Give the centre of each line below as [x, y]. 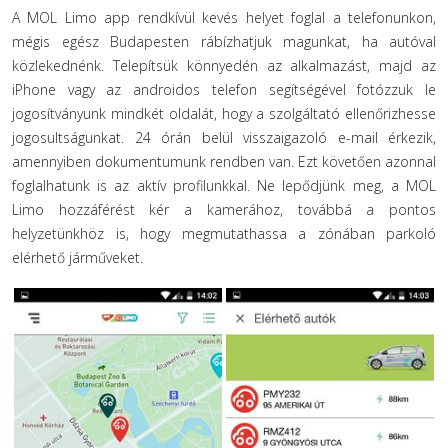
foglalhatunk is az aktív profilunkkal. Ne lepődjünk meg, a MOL [224, 185]
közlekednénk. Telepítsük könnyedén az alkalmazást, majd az [224, 65]
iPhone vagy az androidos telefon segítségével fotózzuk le [224, 89]
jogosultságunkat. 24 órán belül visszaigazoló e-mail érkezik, [224, 137]
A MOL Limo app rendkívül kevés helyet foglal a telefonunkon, [224, 17]
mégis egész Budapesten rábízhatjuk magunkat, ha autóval [224, 41]
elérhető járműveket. [77, 257]
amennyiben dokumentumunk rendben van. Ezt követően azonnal [224, 161]
